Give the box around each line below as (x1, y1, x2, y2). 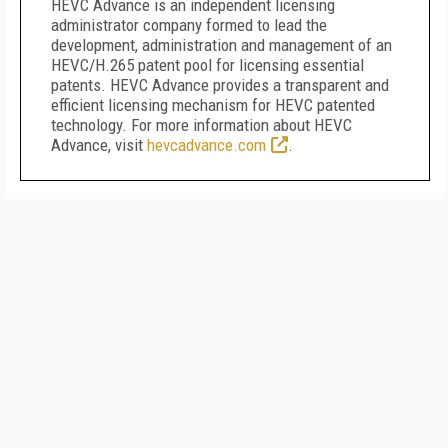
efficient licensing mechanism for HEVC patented (51, 95, 375, 115)
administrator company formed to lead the (51, 15, 327, 35)
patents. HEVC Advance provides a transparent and (51, 75, 389, 95)
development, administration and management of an (51, 35, 392, 55)
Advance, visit (51, 135, 147, 155)
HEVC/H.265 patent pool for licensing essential (51, 55, 364, 75)
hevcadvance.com (147, 135, 266, 155)
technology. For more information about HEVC (51, 115, 352, 135)
